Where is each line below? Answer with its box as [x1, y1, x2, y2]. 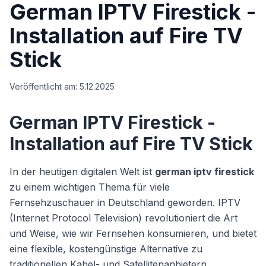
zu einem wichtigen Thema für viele [9, 181, 170, 193]
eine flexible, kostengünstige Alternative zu [9, 243, 202, 255]
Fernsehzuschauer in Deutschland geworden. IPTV [9, 197, 240, 208]
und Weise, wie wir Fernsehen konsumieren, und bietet [9, 227, 256, 239]
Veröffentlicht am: [9, 81, 80, 91]
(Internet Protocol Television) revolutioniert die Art [9, 212, 237, 224]
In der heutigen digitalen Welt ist [9, 166, 155, 178]
